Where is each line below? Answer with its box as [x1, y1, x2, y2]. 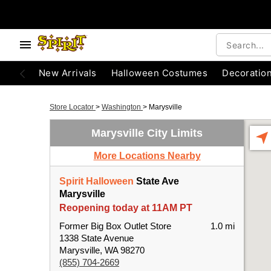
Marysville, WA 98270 [59, 245, 145, 255]
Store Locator [50, 103, 96, 111]
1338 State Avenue [59, 233, 134, 243]
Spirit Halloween [59, 176, 134, 186]
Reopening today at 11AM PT [59, 203, 192, 213]
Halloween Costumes [111, 67, 208, 79]
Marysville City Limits [91, 127, 203, 139]
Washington [102, 103, 143, 111]
